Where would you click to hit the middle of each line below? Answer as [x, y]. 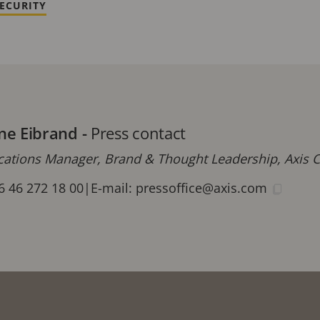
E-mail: [113, 188]
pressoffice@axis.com [203, 188]
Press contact [139, 133]
